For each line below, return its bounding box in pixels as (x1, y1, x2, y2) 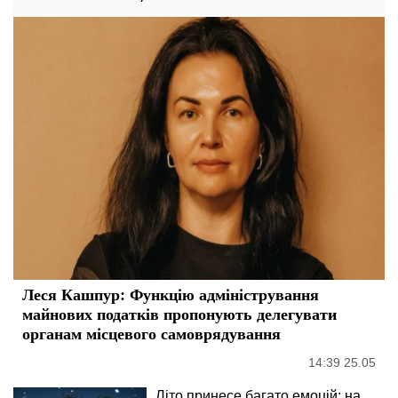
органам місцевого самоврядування (22, 322, 281, 346)
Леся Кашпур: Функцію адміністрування (22, 283, 319, 306)
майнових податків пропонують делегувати (22, 302, 337, 326)
